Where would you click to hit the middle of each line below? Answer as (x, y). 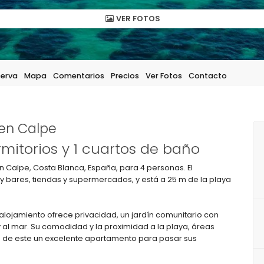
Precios (125, 76)
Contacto (208, 76)
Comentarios (79, 76)
